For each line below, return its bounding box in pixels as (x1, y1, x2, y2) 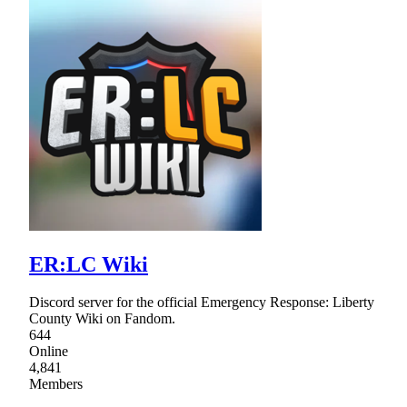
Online (29, 343, 68, 360)
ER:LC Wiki (29, 252, 148, 276)
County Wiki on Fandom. (29, 311, 175, 327)
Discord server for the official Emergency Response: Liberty (29, 294, 374, 311)
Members (29, 376, 83, 392)
